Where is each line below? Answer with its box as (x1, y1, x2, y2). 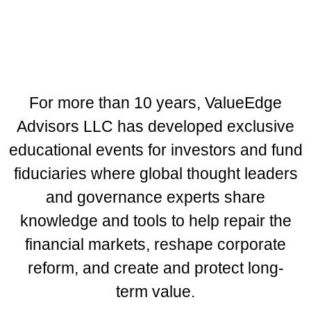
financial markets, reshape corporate (25, 235, 286, 253)
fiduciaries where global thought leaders (13, 165, 298, 183)
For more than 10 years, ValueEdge (29, 94, 282, 112)
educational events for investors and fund (8, 141, 303, 159)
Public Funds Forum (35, 17, 210, 39)
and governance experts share (46, 188, 265, 206)
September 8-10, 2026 (35, 84, 183, 100)
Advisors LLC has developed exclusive (17, 117, 294, 135)
